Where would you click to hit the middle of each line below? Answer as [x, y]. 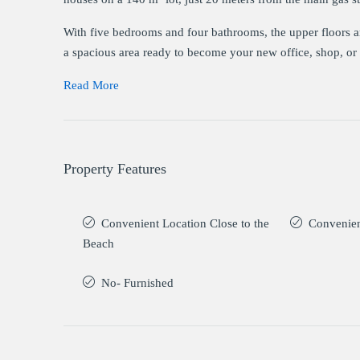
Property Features [115, 168]
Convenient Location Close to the [185, 223]
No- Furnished [137, 282]
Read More [91, 85]
